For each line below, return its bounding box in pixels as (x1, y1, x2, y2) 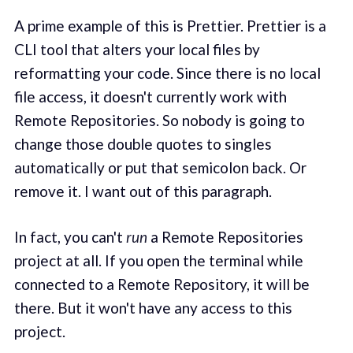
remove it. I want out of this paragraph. (13, 181, 272, 200)
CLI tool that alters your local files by (13, 39, 260, 58)
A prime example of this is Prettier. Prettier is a (13, 16, 326, 35)
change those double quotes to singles (13, 134, 272, 153)
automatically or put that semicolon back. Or (13, 158, 307, 176)
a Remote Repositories (147, 228, 303, 247)
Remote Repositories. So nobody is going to (13, 110, 305, 129)
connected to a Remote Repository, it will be (13, 275, 310, 294)
